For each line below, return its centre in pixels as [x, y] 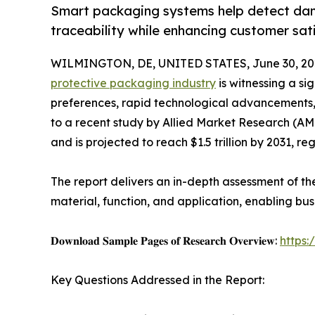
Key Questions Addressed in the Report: [157, 280]
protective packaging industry [133, 83]
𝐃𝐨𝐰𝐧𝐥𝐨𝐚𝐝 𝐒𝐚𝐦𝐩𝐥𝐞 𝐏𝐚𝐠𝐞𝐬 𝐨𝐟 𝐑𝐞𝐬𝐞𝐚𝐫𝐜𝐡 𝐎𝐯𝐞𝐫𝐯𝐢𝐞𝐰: [165, 241]
